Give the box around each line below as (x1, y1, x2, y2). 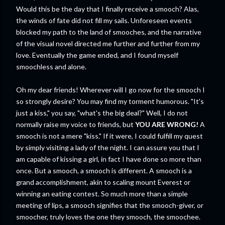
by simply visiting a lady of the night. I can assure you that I (16, 143, 199, 152)
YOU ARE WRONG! (135, 120, 198, 129)
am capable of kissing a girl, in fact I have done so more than (16, 155, 201, 163)
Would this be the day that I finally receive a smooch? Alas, (16, 5, 199, 13)
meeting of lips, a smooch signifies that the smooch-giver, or (16, 201, 203, 209)
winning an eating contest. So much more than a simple (16, 189, 188, 198)
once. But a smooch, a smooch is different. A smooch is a (16, 166, 192, 175)
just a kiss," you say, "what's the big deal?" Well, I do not (16, 108, 188, 117)
